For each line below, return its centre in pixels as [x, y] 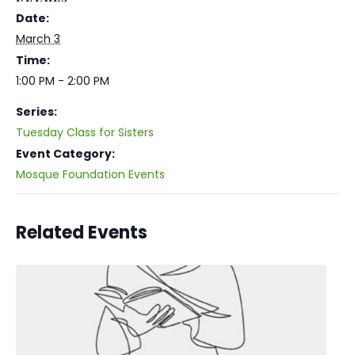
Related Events [82, 233]
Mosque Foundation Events [90, 174]
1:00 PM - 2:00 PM [63, 81]
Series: [36, 112]
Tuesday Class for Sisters [85, 132]
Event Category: [65, 154]
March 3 [38, 39]
